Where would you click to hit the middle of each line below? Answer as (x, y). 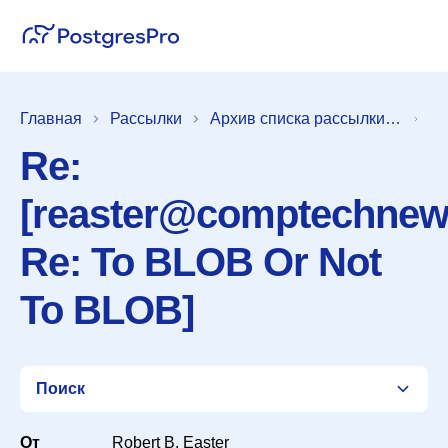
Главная (51, 118)
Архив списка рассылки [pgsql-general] (393, 118)
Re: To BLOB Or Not (200, 262)
